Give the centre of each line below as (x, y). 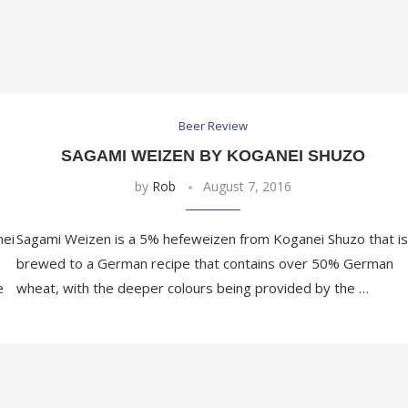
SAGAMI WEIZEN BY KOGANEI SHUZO (214, 156)
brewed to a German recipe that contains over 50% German (204, 264)
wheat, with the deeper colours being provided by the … (192, 288)
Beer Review (214, 126)
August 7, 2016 (248, 187)
